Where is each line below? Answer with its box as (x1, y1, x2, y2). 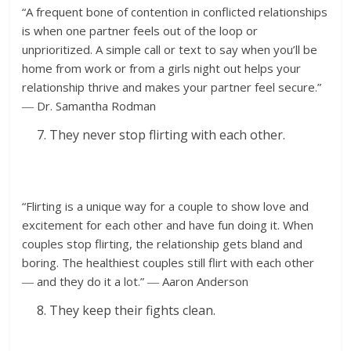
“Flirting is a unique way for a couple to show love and (22, 197, 309, 214)
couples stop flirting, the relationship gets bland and (22, 235, 303, 251)
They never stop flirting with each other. (49, 125, 286, 143)
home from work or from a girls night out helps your (22, 60, 302, 76)
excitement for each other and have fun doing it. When (22, 216, 314, 233)
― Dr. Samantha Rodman (22, 97, 157, 114)
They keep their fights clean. (49, 301, 216, 319)
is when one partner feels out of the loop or (22, 22, 259, 38)
